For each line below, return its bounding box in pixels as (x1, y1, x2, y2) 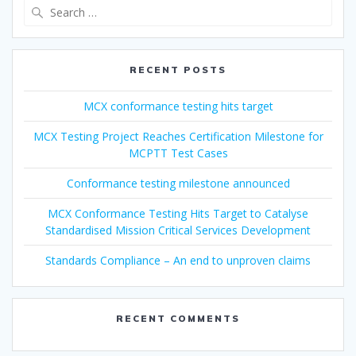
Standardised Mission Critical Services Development (45, 222, 311, 238)
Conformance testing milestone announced (66, 175, 290, 191)
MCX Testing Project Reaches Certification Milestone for (33, 128, 323, 144)
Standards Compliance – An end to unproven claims (45, 252, 311, 268)
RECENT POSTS (130, 63, 226, 75)
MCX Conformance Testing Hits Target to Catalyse (48, 205, 308, 221)
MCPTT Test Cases (128, 145, 228, 161)
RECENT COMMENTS (116, 311, 240, 324)
